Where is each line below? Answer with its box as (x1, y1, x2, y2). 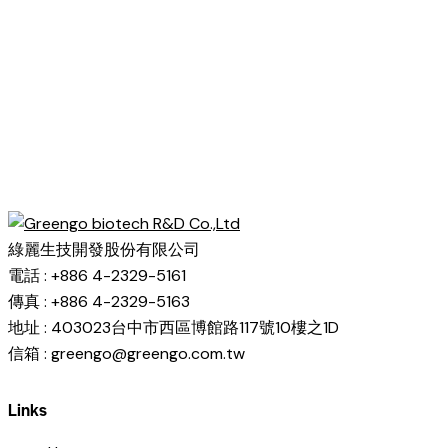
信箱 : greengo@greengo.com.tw (8, 342, 245, 364)
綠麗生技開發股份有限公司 (8, 238, 200, 260)
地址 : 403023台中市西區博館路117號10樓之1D (8, 316, 339, 338)
